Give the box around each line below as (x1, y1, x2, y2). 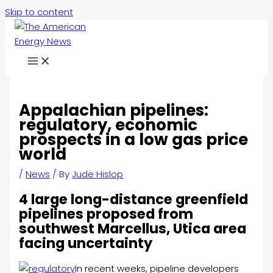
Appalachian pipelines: (19, 99, 209, 122)
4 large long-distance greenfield (19, 189, 249, 209)
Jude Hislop (72, 168, 124, 181)
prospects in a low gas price (19, 129, 249, 151)
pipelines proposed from (19, 204, 194, 224)
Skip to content (5, 5, 73, 18)
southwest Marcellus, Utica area (19, 218, 247, 238)
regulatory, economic (19, 114, 198, 136)
